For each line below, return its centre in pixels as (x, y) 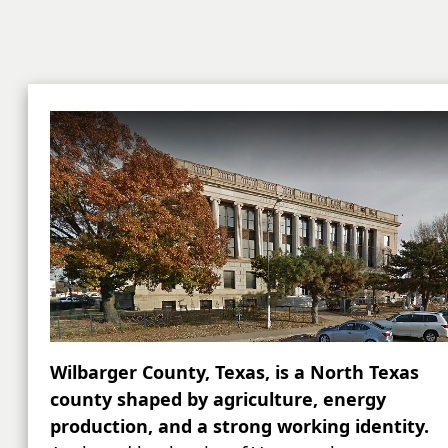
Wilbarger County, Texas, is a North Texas (234, 371)
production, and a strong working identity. (239, 425)
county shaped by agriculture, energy (217, 398)
